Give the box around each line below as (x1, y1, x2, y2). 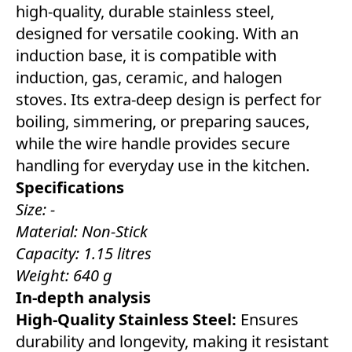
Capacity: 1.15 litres (16, 243, 152, 265)
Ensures (236, 309, 299, 331)
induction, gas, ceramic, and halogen (16, 67, 282, 89)
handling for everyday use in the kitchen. (16, 155, 310, 177)
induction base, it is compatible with (16, 45, 277, 67)
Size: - (16, 199, 55, 221)
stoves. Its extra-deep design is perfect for (16, 89, 321, 111)
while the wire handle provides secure (16, 133, 290, 155)
